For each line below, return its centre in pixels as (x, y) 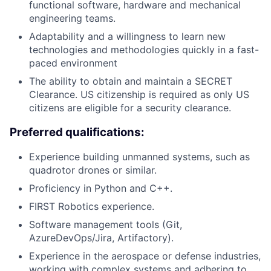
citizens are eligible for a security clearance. (130, 107)
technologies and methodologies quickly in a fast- (144, 49)
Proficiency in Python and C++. (101, 188)
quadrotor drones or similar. (93, 170)
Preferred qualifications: (77, 132)
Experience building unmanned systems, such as (139, 157)
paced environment (73, 63)
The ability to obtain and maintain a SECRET (131, 81)
